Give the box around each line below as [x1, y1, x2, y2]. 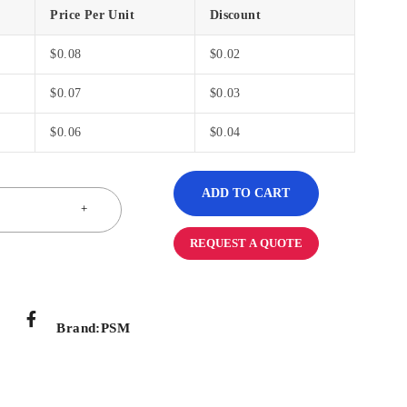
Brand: [56, 321, 101, 335]
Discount [209, 8, 261, 22]
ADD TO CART [202, 186, 290, 200]
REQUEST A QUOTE [189, 236, 303, 250]
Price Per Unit [50, 8, 135, 22]
